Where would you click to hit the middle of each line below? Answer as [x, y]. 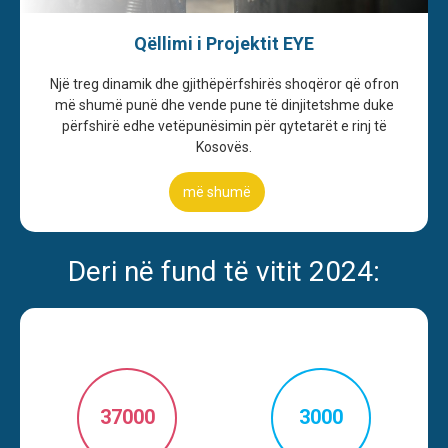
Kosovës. [224, 146]
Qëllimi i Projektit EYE [224, 43]
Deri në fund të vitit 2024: [224, 271]
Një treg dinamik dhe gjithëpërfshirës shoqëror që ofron [224, 83]
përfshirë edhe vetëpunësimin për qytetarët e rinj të [224, 125]
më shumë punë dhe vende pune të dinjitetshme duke [224, 104]
